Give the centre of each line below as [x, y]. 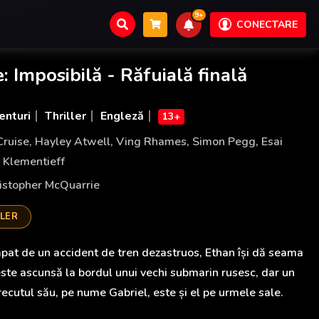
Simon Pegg [224, 142]
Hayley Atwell [72, 142]
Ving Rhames [151, 142]
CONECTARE [267, 25]
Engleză [122, 116]
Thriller [65, 116]
